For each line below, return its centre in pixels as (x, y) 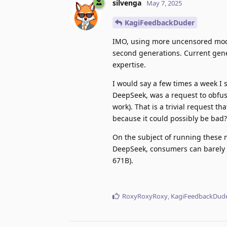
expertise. (129, 64)
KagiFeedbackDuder (160, 22)
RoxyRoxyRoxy (145, 196)
